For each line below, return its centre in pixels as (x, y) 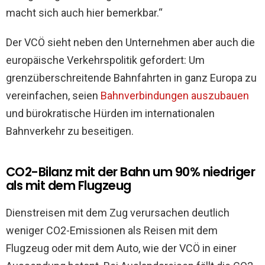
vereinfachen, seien (53, 96)
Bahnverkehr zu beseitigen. (70, 131)
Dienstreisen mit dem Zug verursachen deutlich (118, 213)
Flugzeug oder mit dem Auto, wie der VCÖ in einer (121, 248)
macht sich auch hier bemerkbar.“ (84, 13)
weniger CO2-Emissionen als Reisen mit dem (112, 231)
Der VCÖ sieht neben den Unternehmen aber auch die (130, 43)
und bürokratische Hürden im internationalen (110, 114)
